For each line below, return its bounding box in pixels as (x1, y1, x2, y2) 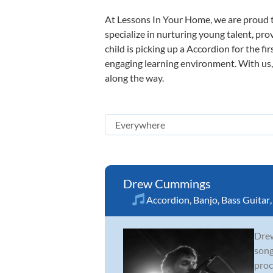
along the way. (105, 72, 164, 83)
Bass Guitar (221, 194, 270, 205)
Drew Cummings (123, 176, 211, 191)
